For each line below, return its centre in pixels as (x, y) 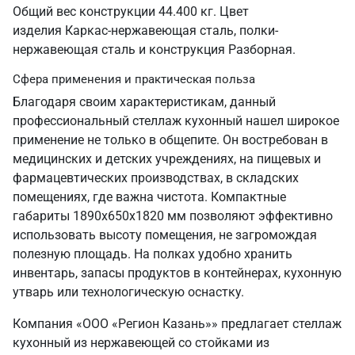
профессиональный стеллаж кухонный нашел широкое (176, 121)
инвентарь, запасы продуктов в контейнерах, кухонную (177, 273)
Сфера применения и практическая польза (134, 79)
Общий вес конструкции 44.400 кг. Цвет (131, 11)
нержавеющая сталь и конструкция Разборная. (154, 50)
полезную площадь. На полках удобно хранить (153, 254)
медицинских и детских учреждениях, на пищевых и (167, 159)
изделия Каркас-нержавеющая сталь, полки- (145, 31)
